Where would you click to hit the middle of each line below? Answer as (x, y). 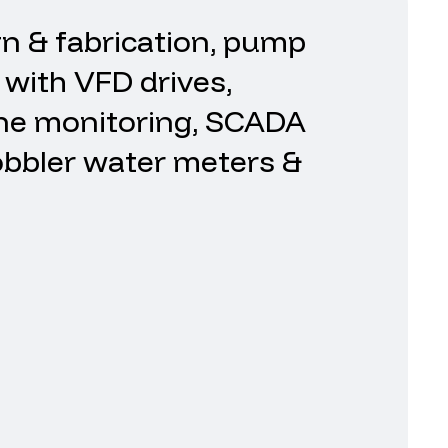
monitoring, (116, 121)
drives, (186, 81)
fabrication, (135, 41)
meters (224, 161)
